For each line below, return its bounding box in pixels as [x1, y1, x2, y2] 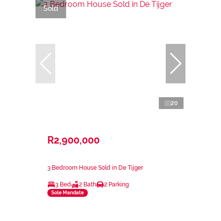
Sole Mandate [51, 190, 84, 196]
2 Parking [104, 181, 129, 188]
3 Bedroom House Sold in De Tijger [47, 164, 143, 171]
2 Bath [79, 181, 96, 188]
